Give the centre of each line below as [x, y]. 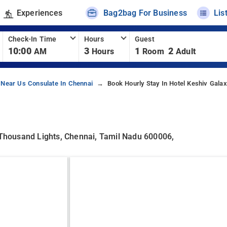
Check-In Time [32, 39]
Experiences [39, 13]
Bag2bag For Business [145, 13]
